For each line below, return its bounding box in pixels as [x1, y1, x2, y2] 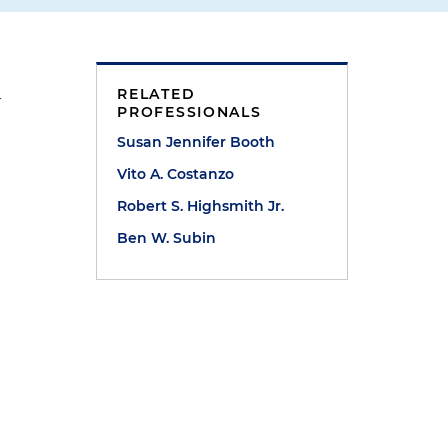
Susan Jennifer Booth [117, 133, 276, 151]
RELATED [117, 85, 196, 103]
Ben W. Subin [117, 229, 217, 247]
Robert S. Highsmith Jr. [117, 197, 285, 215]
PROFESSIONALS [117, 103, 262, 121]
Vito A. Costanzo [117, 165, 235, 183]
